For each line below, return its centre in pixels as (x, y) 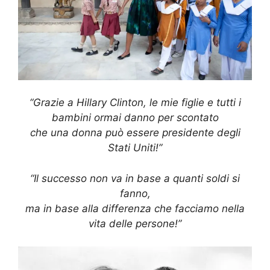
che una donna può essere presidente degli (135, 133)
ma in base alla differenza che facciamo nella (135, 208)
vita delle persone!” (135, 223)
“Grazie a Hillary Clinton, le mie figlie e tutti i (135, 103)
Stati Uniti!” (135, 148)
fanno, (135, 193)
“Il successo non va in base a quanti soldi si (135, 178)
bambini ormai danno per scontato (135, 118)
